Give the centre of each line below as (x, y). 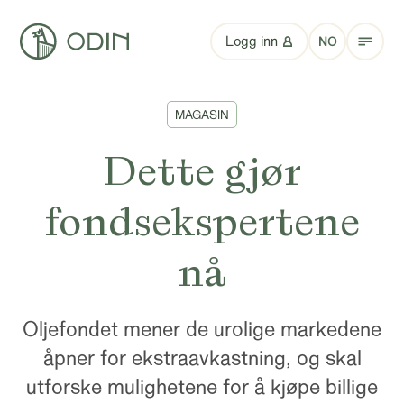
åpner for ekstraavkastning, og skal (202, 358)
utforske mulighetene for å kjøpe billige (202, 387)
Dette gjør (202, 171)
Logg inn (251, 41)
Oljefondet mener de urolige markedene (202, 330)
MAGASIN (202, 115)
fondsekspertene (202, 222)
